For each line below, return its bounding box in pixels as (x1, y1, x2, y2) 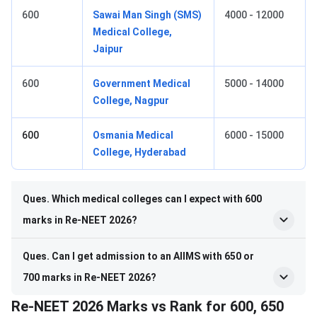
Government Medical (93, 77, 190, 89)
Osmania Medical (93, 129, 173, 141)
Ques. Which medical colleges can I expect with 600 (23, 192, 262, 204)
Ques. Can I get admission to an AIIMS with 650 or (23, 250, 254, 262)
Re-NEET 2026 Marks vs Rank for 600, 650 (11, 297, 284, 315)
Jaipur (93, 42, 123, 54)
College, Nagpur (93, 94, 169, 106)
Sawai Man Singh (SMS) (93, 8, 202, 21)
